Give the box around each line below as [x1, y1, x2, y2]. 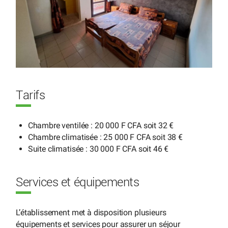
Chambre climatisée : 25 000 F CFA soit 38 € [27, 132, 183, 142]
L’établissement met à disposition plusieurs [16, 207, 166, 217]
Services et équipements [16, 176, 139, 189]
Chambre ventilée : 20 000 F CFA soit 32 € [27, 120, 174, 130]
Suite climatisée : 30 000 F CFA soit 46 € [27, 144, 169, 154]
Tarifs [16, 89, 45, 102]
